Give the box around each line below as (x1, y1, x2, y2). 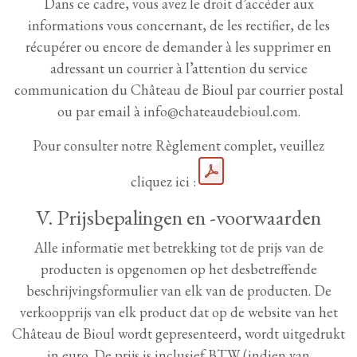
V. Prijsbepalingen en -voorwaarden (36, 203, 321, 231)
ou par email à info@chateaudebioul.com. (57, 102, 300, 120)
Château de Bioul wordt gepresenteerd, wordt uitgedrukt (12, 324, 345, 343)
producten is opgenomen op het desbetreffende (40, 260, 317, 278)
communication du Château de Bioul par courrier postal (14, 80, 343, 99)
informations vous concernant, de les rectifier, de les (27, 16, 330, 34)
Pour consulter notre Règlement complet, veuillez (33, 136, 324, 155)
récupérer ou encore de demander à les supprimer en (25, 37, 331, 56)
